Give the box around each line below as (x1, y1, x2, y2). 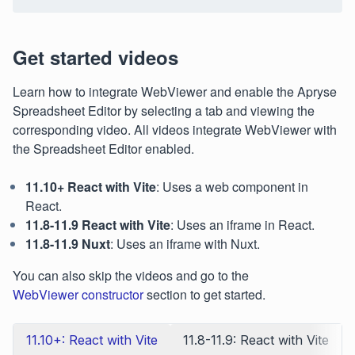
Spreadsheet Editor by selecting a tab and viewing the (13, 101, 315, 120)
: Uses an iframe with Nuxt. (110, 235, 260, 253)
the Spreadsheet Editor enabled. (13, 139, 194, 158)
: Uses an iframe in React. (170, 216, 315, 234)
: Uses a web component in (156, 177, 308, 196)
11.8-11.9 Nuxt (25, 235, 110, 253)
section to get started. (143, 285, 265, 303)
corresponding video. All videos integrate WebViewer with (13, 120, 337, 139)
